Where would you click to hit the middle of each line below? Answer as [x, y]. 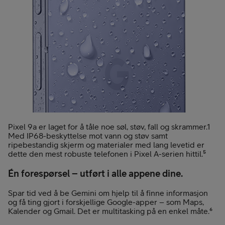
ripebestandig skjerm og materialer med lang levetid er [106, 144]
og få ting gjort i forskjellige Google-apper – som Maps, [106, 202]
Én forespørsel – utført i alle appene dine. [95, 173]
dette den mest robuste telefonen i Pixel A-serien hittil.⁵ [107, 153]
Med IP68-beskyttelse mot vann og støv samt [88, 135]
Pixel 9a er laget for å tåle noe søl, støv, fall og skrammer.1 [109, 126]
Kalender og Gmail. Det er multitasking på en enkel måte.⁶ [110, 211]
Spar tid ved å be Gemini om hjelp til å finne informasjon [108, 193]
